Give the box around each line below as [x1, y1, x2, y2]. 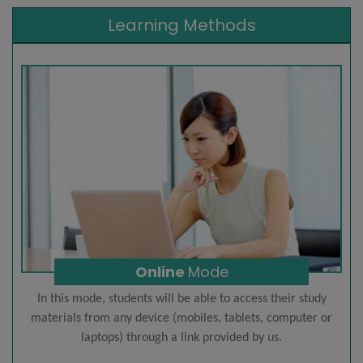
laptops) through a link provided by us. [81, 331, 282, 344]
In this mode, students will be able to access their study [36, 292, 327, 305]
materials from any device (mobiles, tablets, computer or [31, 311, 332, 325]
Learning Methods [107, 14, 256, 37]
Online [135, 261, 188, 282]
